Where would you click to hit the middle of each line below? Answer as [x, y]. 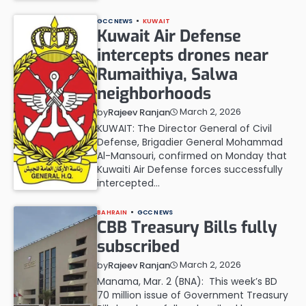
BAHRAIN [112, 212]
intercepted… [129, 183]
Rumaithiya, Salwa [168, 74]
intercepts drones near [183, 55]
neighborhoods [154, 93]
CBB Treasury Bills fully [187, 227]
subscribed [139, 246]
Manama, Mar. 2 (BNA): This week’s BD [187, 281]
